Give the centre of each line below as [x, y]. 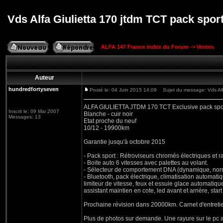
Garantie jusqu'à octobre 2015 [124, 142]
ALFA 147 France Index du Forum [145, 47]
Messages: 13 [25, 117]
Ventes [205, 47]
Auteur [44, 78]
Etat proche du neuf [110, 121]
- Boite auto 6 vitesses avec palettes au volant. [146, 163]
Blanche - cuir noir [108, 114]
